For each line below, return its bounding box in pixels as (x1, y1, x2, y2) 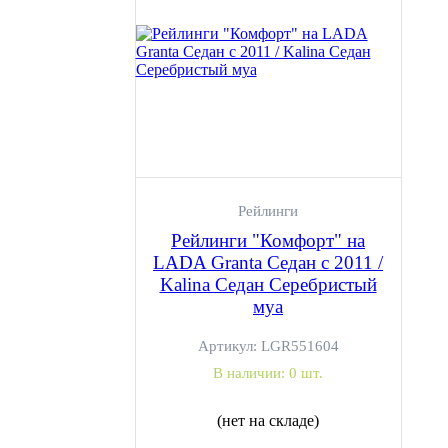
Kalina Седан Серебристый (159, 274, 377, 295)
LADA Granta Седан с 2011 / (153, 252, 383, 273)
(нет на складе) (217, 412, 319, 429)
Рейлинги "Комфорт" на (171, 230, 365, 251)
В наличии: (213, 365, 289, 381)
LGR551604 (260, 338, 339, 354)
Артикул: (197, 338, 261, 354)
